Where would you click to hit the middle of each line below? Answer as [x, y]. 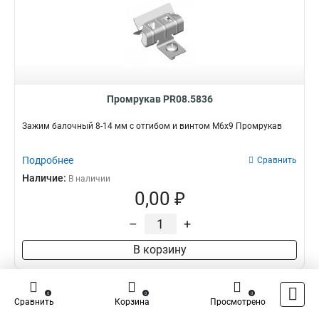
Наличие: [45, 178]
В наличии [89, 179]
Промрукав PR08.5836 [159, 99]
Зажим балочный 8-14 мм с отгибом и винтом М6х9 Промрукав [152, 126]
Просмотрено [238, 302]
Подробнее [48, 160]
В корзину [159, 250]
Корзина [132, 302]
